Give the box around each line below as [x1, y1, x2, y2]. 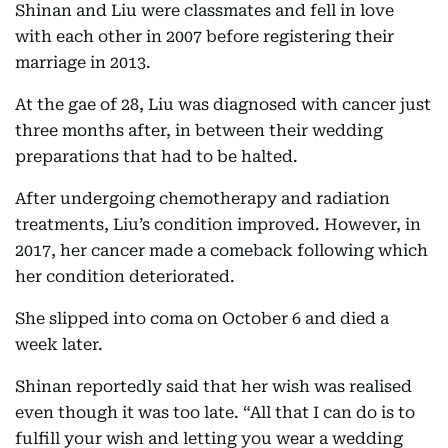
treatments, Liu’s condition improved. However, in [15, 215, 421, 234]
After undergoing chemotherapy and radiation [15, 189, 390, 208]
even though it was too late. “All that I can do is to [15, 403, 415, 422]
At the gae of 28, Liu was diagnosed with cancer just [15, 95, 431, 114]
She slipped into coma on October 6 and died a [15, 309, 389, 328]
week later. [15, 335, 103, 354]
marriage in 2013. [15, 53, 151, 72]
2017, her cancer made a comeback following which [15, 241, 428, 260]
